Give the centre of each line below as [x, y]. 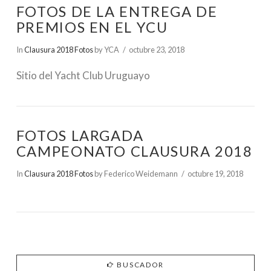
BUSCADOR [140, 265]
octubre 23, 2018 [157, 49]
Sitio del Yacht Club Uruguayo [83, 76]
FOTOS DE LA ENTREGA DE [117, 11]
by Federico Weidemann [135, 173]
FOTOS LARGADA [80, 136]
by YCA [106, 49]
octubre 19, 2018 [216, 173]
